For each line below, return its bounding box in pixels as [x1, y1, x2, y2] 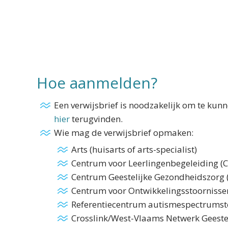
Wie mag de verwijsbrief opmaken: [54, 127, 193, 138]
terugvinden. [70, 113, 123, 125]
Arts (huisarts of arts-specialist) [71, 144, 197, 155]
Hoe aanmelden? [37, 72, 157, 93]
